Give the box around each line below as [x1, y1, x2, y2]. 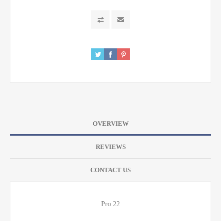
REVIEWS [95, 143, 126, 150]
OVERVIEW [92, 119, 129, 127]
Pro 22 [101, 200, 120, 208]
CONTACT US [90, 166, 131, 174]
